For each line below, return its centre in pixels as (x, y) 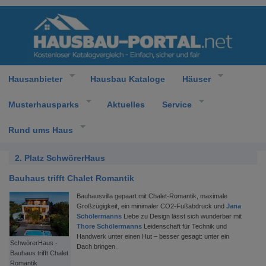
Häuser (196, 79)
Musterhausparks (44, 104)
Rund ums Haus (41, 130)
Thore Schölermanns (109, 226)
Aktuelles (126, 104)
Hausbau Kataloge (127, 79)
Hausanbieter (35, 79)
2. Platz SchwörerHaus (60, 158)
